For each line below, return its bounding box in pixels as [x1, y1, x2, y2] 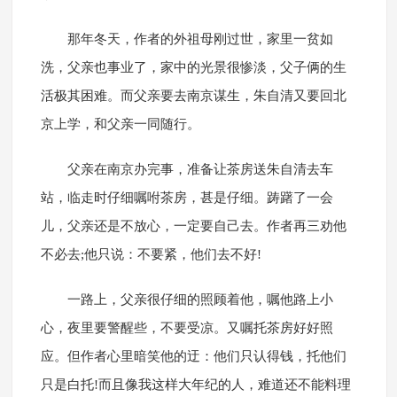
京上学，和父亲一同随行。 [40, 117, 200, 132]
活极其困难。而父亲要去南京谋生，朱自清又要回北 [40, 89, 346, 104]
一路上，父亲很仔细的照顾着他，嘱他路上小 [66, 292, 333, 307]
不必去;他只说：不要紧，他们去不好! [40, 247, 261, 262]
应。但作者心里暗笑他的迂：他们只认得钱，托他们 [40, 349, 346, 364]
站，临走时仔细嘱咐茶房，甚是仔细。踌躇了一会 [40, 191, 333, 206]
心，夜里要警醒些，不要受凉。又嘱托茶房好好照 [40, 321, 333, 336]
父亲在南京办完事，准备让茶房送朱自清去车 [66, 162, 333, 177]
